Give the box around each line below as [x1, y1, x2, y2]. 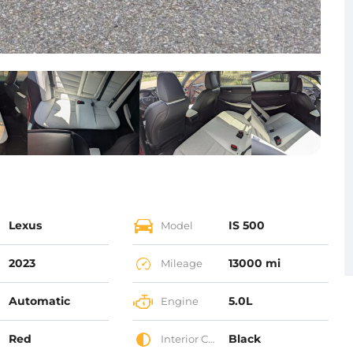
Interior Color [158, 332, 208, 345]
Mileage [158, 256, 203, 269]
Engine [158, 294, 199, 307]
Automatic [8, 293, 70, 308]
